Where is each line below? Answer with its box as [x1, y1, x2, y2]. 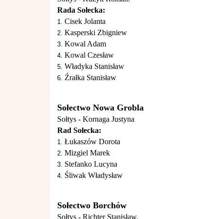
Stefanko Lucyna [65, 160, 117, 168]
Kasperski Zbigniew [65, 28, 127, 37]
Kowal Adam [65, 40, 106, 48]
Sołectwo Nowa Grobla [57, 103, 144, 112]
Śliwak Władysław [65, 171, 123, 179]
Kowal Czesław [65, 51, 114, 59]
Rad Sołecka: [57, 126, 101, 134]
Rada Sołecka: [57, 6, 105, 14]
